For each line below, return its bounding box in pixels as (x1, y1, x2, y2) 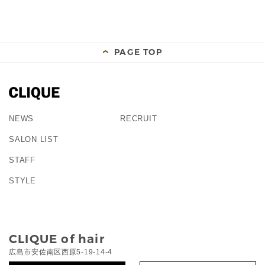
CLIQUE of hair (9, 232, 105, 246)
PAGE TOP (114, 47, 163, 57)
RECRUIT (120, 114, 157, 123)
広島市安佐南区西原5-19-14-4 (9, 248, 112, 256)
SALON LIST (9, 135, 59, 144)
